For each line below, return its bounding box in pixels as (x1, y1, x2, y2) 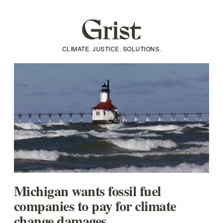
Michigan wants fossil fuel (13, 181, 161, 201)
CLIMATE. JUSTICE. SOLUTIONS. (62, 44, 161, 53)
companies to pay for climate (13, 196, 176, 216)
